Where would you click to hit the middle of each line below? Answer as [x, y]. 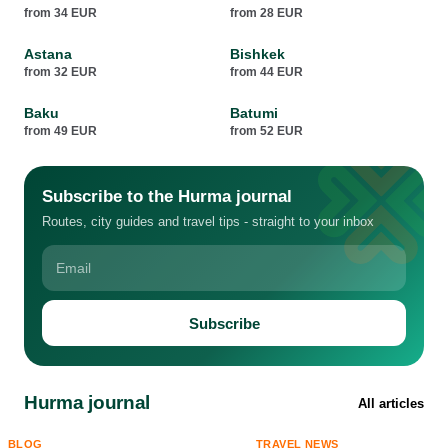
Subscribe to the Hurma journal [167, 196]
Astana [48, 54]
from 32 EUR [60, 72]
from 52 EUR [266, 131]
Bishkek [257, 54]
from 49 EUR [60, 131]
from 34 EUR [60, 13]
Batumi [253, 113]
